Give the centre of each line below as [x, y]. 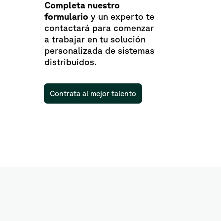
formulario [66, 17]
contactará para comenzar [99, 28]
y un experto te [121, 17]
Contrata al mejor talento [93, 94]
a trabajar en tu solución [95, 39]
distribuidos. [71, 62]
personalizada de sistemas [99, 51]
